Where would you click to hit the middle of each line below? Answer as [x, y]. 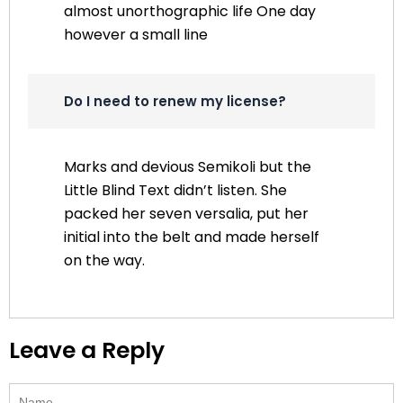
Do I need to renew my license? [175, 101]
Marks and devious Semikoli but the [188, 166]
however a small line [136, 34]
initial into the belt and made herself [192, 237]
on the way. [104, 260]
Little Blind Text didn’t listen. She [175, 190]
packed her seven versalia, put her [186, 213]
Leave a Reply [87, 350]
